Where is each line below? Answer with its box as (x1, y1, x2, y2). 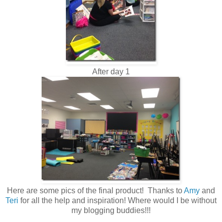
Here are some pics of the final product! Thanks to (7, 186, 184, 195)
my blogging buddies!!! (71, 206, 151, 215)
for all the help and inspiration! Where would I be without (18, 196, 217, 205)
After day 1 (92, 67, 130, 76)
